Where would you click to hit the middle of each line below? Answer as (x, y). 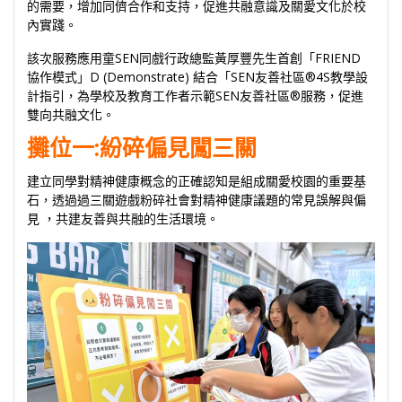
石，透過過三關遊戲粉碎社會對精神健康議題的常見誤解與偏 (197, 200)
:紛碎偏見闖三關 (175, 148)
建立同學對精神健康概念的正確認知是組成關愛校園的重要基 (197, 181)
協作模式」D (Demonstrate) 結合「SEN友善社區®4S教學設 (197, 77)
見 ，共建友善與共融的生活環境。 (123, 219)
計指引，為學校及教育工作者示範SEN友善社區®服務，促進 (195, 96)
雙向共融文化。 (71, 115)
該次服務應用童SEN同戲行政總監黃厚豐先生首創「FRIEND (194, 58)
